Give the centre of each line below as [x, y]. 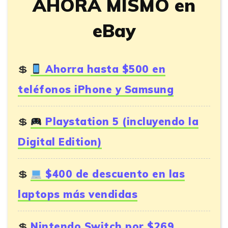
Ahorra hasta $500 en [104, 69]
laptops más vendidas [78, 194]
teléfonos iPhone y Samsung [96, 90]
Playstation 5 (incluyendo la [120, 122]
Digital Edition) [60, 142]
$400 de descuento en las [113, 174]
